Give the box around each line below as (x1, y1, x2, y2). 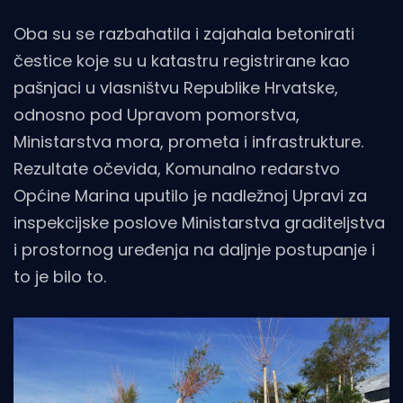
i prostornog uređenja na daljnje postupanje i (13, 238, 375, 262)
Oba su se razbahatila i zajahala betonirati (13, 22, 354, 46)
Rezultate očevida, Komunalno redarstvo (13, 157, 340, 181)
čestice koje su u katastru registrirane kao (13, 49, 350, 73)
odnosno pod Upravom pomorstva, (13, 103, 300, 127)
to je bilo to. (13, 265, 106, 289)
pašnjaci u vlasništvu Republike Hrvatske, (13, 76, 338, 100)
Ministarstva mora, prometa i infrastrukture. (13, 130, 363, 154)
